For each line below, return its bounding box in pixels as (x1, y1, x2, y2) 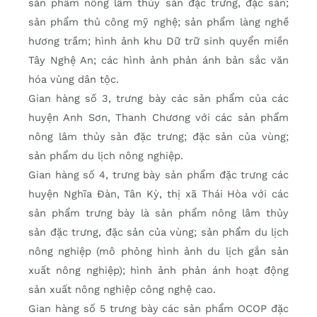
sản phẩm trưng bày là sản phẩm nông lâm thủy (28, 207, 289, 220)
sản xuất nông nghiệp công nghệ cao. (28, 283, 216, 296)
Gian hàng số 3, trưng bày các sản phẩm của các (28, 92, 289, 105)
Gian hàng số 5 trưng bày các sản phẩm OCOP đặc (28, 302, 289, 316)
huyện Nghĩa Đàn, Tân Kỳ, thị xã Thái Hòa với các (28, 188, 289, 201)
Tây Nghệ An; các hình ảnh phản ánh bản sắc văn (28, 54, 289, 67)
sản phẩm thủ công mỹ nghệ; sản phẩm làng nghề (28, 16, 289, 29)
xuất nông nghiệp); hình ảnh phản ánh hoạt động (28, 264, 289, 277)
